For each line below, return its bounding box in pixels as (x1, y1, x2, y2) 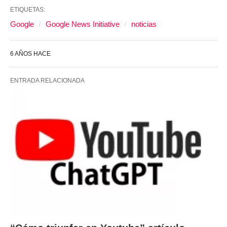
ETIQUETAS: (10, 6, 45, 14)
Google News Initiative (46, 20, 120, 29)
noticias (131, 20, 157, 29)
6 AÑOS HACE (10, 50, 51, 58)
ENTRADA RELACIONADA (10, 77, 85, 85)
